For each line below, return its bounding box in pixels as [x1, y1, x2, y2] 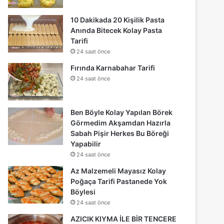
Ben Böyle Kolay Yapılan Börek [70, 107, 173, 116]
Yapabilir [70, 139, 101, 148]
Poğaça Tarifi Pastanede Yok [70, 176, 167, 185]
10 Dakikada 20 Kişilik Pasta [70, 15, 165, 24]
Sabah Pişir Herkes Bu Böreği [70, 128, 169, 137]
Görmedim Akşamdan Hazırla [70, 118, 171, 127]
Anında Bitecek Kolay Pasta [70, 25, 162, 34]
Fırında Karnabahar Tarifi [70, 63, 155, 72]
